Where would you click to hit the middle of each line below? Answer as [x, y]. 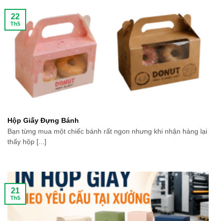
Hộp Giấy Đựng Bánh [43, 120]
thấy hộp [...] [27, 142]
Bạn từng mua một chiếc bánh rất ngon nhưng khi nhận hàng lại [107, 131]
